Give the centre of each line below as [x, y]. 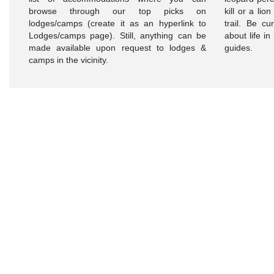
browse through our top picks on [117, 11]
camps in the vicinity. [68, 60]
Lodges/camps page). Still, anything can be [117, 36]
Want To [54, 157]
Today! [51, 260]
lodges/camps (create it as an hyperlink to [117, 24]
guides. [239, 48]
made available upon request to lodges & [117, 48]
